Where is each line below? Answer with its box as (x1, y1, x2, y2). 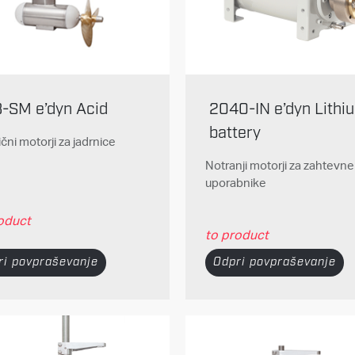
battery (208, 123, 261, 144)
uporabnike (204, 175, 266, 191)
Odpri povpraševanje (212, 254, 336, 270)
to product (204, 226, 269, 242)
